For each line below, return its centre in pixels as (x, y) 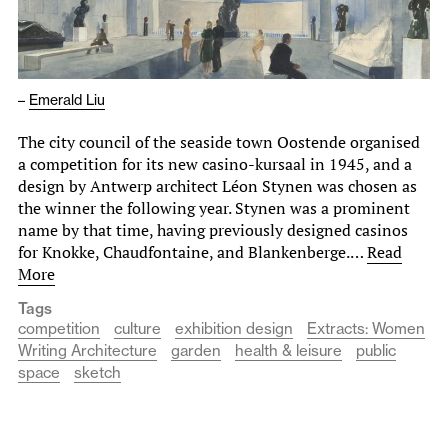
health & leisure (288, 350)
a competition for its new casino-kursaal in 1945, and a (215, 163)
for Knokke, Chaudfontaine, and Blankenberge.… (192, 251)
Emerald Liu (67, 99)
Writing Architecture (87, 350)
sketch (97, 372)
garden (196, 350)
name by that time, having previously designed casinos (213, 229)
